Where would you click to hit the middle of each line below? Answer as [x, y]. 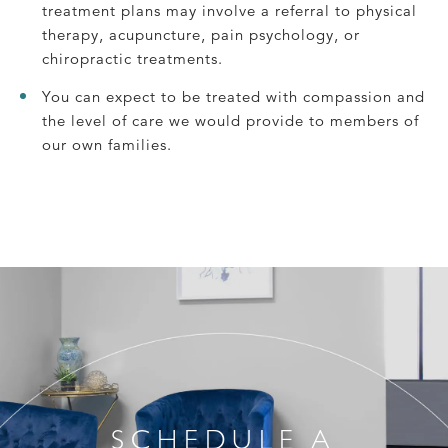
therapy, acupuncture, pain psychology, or [201, 35]
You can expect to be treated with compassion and [233, 97]
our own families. [107, 145]
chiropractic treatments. [132, 59]
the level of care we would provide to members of [230, 121]
